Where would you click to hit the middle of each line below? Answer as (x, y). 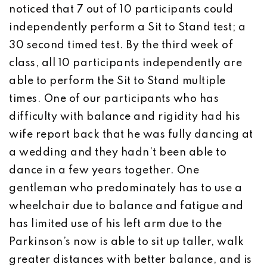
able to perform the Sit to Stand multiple (117, 81)
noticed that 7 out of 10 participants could (121, 10)
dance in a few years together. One (104, 170)
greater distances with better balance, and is (131, 260)
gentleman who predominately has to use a (125, 188)
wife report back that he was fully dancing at (131, 135)
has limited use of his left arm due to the (115, 224)
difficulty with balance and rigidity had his (125, 117)
